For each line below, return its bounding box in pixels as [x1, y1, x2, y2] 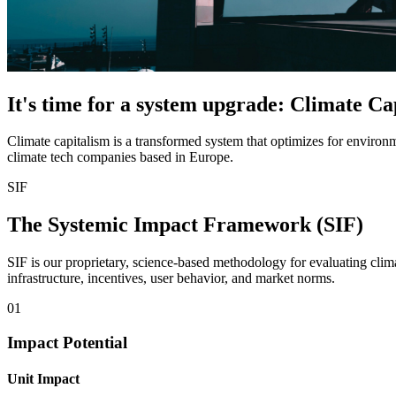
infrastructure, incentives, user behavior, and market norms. [7, 270, 335, 286]
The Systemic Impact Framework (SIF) [7, 213, 363, 237]
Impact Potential [7, 332, 127, 352]
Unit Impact [7, 371, 80, 387]
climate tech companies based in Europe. [7, 149, 233, 165]
